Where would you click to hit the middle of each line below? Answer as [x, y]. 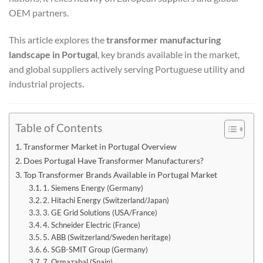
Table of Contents [59, 128]
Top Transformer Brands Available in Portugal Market [120, 175]
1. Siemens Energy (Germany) [93, 188]
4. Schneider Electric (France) [92, 225]
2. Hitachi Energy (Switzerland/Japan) [106, 200]
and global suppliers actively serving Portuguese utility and [127, 69]
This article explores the [58, 40]
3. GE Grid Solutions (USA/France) [100, 213]
